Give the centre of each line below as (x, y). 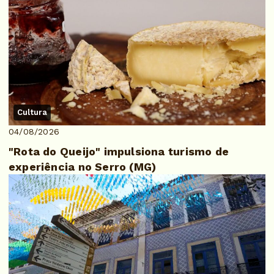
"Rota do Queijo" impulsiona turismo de (119, 152)
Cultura (32, 113)
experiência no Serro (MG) (83, 167)
